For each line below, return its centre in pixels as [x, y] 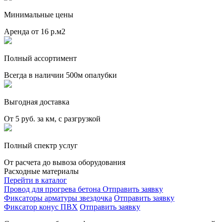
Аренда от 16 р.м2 [35, 31]
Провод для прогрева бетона [53, 189]
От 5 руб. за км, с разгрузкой [52, 118]
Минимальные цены [39, 14]
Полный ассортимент [40, 58]
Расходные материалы [41, 171]
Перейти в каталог [35, 180]
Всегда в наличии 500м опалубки [60, 75]
